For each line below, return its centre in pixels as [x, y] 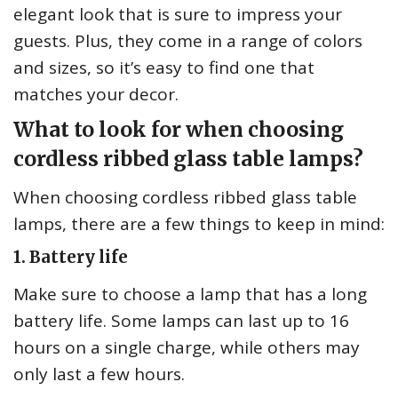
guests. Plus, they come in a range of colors [188, 41]
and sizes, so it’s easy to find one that [164, 68]
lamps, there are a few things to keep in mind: [199, 224]
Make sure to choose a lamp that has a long [190, 295]
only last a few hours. [99, 374]
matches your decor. [96, 95]
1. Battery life [71, 258]
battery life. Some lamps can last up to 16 [181, 321]
